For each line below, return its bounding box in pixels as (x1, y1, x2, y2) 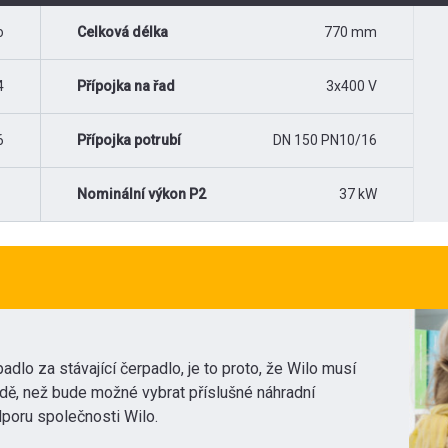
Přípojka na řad (77, 78, 175, 94)
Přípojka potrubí (77, 132, 181, 148)
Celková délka (77, 24, 168, 40)
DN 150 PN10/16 (273, 132, 377, 148)
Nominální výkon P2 (77, 186, 206, 202)
